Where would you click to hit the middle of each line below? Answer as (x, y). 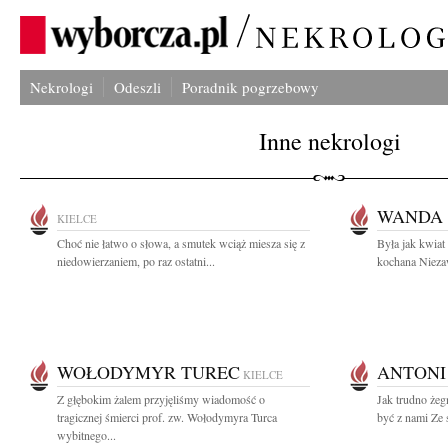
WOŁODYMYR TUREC (148, 372)
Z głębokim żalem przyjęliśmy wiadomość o (161, 399)
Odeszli (137, 87)
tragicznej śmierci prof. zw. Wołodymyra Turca (167, 417)
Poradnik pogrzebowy (250, 87)
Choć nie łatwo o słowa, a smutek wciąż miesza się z (181, 243)
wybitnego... (86, 435)
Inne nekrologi (330, 141)
